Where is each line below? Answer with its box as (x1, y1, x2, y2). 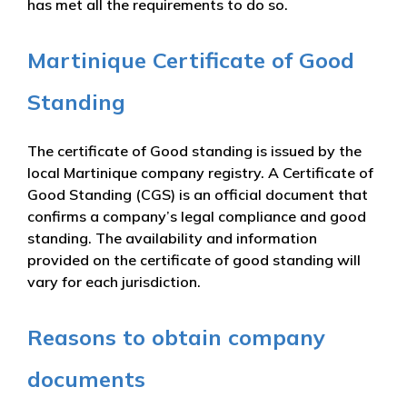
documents (27, 364, 145, 392)
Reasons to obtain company (27, 323, 325, 351)
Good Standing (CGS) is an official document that (27, 184, 368, 203)
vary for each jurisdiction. (27, 272, 201, 291)
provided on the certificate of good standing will (27, 250, 361, 269)
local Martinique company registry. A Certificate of (27, 163, 373, 182)
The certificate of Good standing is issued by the (27, 141, 362, 160)
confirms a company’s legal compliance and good (27, 206, 366, 225)
